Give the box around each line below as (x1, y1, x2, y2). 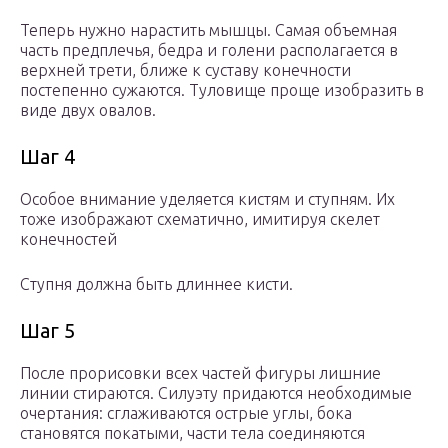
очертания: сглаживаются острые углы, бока (20, 404, 352, 423)
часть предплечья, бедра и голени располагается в (20, 41, 398, 60)
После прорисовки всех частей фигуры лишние (20, 364, 381, 383)
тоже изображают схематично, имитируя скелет (20, 210, 380, 229)
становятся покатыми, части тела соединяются (20, 424, 365, 443)
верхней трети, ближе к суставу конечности (20, 61, 351, 80)
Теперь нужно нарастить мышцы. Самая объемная (20, 21, 397, 40)
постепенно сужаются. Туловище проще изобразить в (20, 81, 424, 100)
